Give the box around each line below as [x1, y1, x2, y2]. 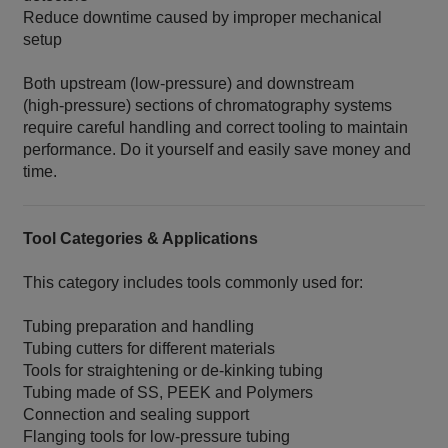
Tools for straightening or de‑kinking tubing [23, 362, 324, 380]
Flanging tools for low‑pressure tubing [23, 428, 291, 446]
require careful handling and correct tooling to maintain [23, 119, 409, 137]
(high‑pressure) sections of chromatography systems [23, 97, 393, 115]
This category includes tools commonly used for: [23, 274, 364, 292]
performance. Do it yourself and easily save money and [23, 141, 412, 159]
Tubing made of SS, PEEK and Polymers [23, 384, 314, 402]
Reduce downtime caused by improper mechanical [23, 9, 383, 27]
